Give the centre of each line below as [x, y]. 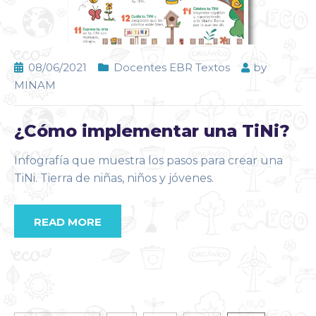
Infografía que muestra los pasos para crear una [148, 161]
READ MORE [68, 222]
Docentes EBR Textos [172, 68]
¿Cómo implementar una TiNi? [152, 131]
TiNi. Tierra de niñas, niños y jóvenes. [114, 178]
